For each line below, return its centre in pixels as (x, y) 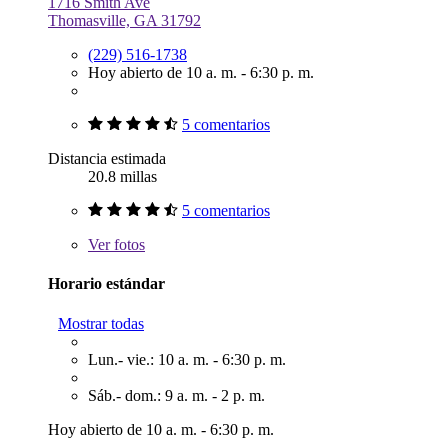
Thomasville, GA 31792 (124, 21)
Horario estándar (106, 284)
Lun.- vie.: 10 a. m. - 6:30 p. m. (187, 359)
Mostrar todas (101, 323)
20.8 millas (122, 177)
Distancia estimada (107, 159)
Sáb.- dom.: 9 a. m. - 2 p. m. (176, 395)
